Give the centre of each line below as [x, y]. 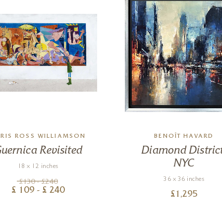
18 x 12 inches [38, 167]
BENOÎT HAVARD [184, 137]
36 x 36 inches [184, 180]
